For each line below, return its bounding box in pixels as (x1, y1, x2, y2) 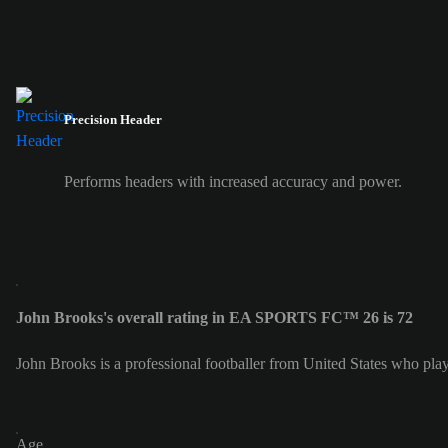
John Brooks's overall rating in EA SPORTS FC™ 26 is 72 (16, 308, 413, 326)
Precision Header (64, 112, 162, 128)
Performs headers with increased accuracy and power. (64, 172, 402, 190)
